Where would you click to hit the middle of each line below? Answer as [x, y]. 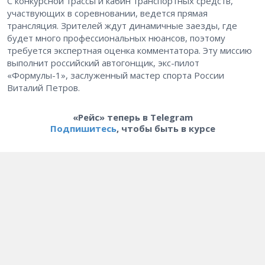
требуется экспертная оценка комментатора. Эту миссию [130, 50]
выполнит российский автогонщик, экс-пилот [103, 62]
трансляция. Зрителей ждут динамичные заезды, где [122, 25]
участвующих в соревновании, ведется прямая [107, 13]
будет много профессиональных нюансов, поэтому [116, 38]
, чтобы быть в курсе [166, 128]
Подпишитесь [83, 128]
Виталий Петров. [45, 87]
